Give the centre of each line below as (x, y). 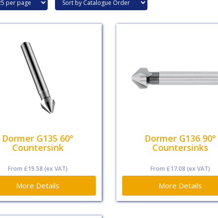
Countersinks (180, 148)
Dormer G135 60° (38, 138)
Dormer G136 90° (180, 138)
